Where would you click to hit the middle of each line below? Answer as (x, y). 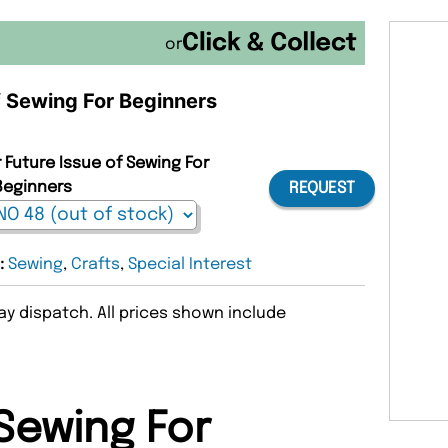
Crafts (96, 264)
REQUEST (321, 189)
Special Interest (190, 264)
